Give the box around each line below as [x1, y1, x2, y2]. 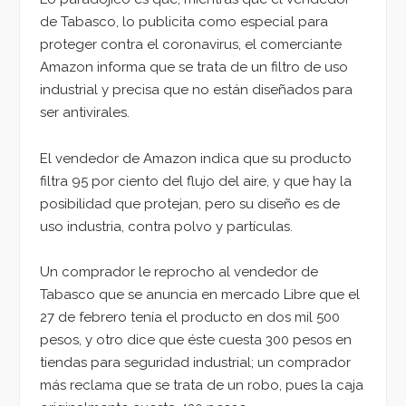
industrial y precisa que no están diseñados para [40, 81, 353, 98]
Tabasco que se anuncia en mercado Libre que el [40, 286, 360, 304]
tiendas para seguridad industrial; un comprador [40, 354, 351, 372]
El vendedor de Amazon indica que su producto [40, 150, 352, 167]
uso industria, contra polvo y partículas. [40, 217, 293, 235]
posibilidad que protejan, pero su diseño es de [40, 195, 340, 212]
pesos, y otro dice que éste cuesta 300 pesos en [40, 332, 352, 349]
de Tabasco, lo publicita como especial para [40, 13, 328, 30]
